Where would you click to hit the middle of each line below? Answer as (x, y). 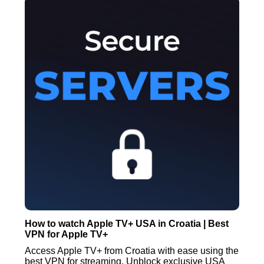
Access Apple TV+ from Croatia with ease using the (132, 251)
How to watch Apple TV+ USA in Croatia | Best (127, 224)
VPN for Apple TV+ (67, 235)
